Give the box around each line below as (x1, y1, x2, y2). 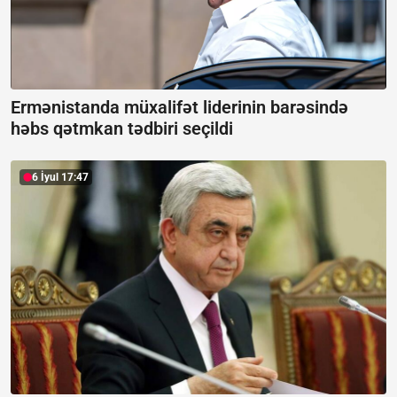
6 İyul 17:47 (32, 171, 89, 184)
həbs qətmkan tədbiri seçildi (11, 118, 233, 140)
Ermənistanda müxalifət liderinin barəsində (11, 97, 348, 119)
